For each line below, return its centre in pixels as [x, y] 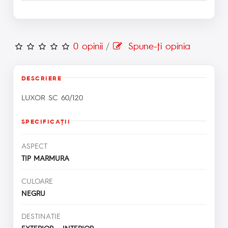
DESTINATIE [41, 216]
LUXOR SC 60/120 [52, 97]
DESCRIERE [41, 78]
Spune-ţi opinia [158, 45]
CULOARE [37, 180]
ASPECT [34, 145]
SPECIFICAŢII [46, 121]
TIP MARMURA [48, 158]
